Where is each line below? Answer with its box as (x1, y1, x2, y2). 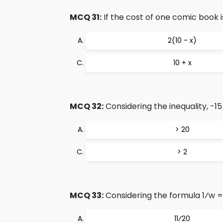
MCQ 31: (70, 11, 102, 23)
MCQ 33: (70, 190, 104, 201)
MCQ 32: (70, 101, 104, 112)
